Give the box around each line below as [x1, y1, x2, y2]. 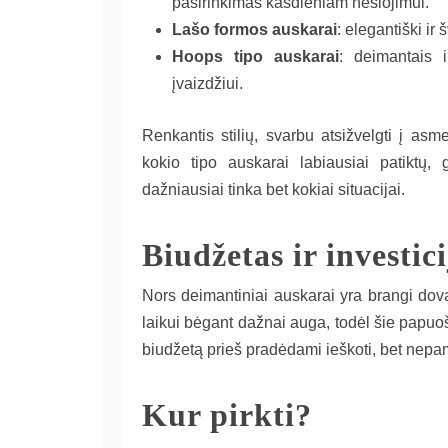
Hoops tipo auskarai [172, 48, 340, 66]
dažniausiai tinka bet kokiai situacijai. [142, 181, 405, 199]
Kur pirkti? [142, 397, 312, 434]
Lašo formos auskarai [172, 21, 337, 39]
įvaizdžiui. [172, 75, 243, 93]
